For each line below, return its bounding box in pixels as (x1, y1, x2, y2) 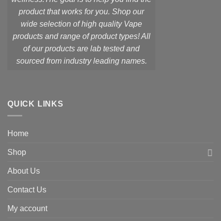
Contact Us (7, 185, 46, 194)
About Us (7, 167, 40, 176)
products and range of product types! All (12, 32, 150, 41)
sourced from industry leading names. (16, 57, 147, 66)
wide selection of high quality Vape (21, 20, 142, 29)
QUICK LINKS (7, 99, 64, 108)
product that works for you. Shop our (19, 7, 144, 16)
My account (7, 204, 47, 213)
